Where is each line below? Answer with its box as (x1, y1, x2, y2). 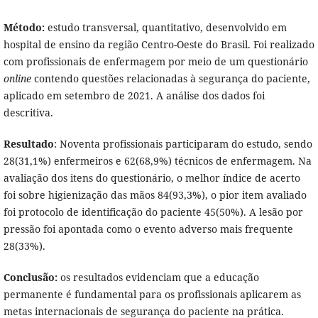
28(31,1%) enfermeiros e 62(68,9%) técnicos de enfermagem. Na (3, 154, 312, 168)
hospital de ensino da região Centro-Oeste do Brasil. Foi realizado (3, 38, 314, 52)
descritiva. (3, 106, 53, 120)
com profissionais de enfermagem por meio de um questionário (3, 55, 308, 69)
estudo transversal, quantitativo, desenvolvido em (44, 21, 287, 35)
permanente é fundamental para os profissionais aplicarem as (3, 287, 301, 302)
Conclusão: (3, 270, 57, 285)
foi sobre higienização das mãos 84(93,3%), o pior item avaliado (3, 188, 307, 202)
